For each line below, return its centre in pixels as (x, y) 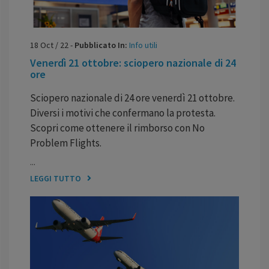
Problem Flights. (66, 143)
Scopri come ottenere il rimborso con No (117, 128)
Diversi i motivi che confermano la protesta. (123, 113)
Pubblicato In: (102, 45)
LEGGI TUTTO (56, 178)
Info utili (143, 45)
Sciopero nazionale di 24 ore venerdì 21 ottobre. (132, 98)
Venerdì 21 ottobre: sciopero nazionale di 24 (133, 62)
